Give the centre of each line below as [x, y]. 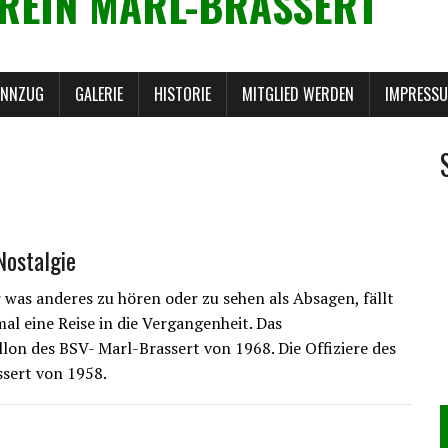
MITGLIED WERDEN [298, 93]
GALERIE [99, 93]
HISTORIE [182, 93]
